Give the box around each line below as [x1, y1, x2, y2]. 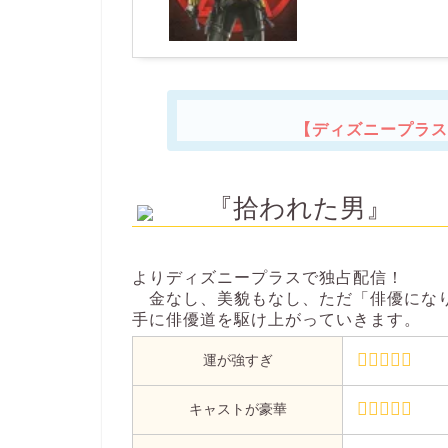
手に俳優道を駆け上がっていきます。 [132, 311, 421, 329]
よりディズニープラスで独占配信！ [132, 269, 404, 287]
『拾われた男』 [207, 193, 392, 224]
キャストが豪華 [188, 401, 287, 418]
